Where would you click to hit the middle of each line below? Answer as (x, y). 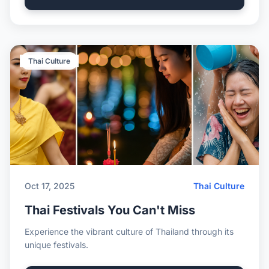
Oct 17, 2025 (50, 186)
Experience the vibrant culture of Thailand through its (129, 231)
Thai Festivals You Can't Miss (110, 210)
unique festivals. (56, 245)
